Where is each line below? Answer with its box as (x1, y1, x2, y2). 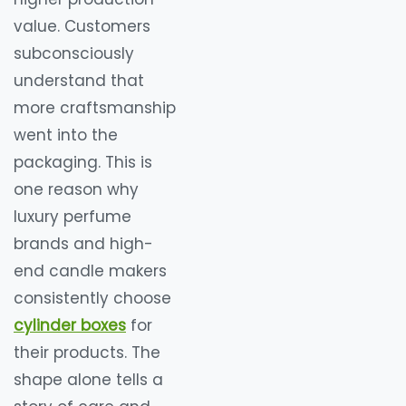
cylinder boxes (14, 314, 126, 336)
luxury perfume (14, 205, 131, 227)
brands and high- (14, 232, 153, 255)
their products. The (14, 341, 160, 363)
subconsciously (14, 42, 134, 64)
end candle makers (14, 259, 167, 282)
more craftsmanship (14, 96, 176, 119)
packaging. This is (14, 150, 152, 173)
